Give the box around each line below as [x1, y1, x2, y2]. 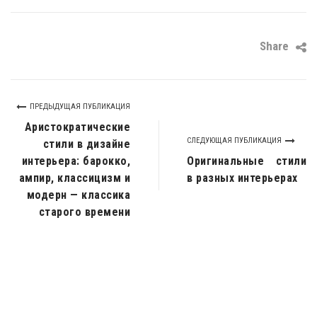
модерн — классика [26, 188, 130, 202]
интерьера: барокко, [21, 154, 130, 168]
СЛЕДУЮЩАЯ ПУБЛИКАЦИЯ [187, 135, 282, 145]
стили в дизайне [42, 137, 130, 151]
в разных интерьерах [187, 171, 298, 185]
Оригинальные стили [187, 154, 306, 168]
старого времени [38, 204, 130, 219]
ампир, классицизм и [18, 171, 130, 185]
